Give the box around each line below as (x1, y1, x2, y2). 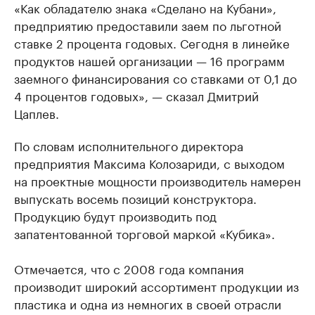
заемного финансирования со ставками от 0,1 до (14, 67, 297, 86)
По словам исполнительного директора (14, 135, 243, 154)
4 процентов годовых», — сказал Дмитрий (14, 85, 259, 104)
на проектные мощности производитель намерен (14, 170, 301, 189)
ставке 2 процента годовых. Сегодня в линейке (14, 32, 290, 51)
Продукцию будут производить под (14, 205, 217, 224)
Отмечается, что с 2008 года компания (14, 258, 244, 277)
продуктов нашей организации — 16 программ (14, 50, 285, 69)
